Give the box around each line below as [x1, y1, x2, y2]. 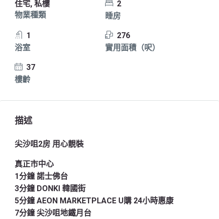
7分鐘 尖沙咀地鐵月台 [15, 208, 91, 218]
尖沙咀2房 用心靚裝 [15, 139, 84, 149]
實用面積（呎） [105, 43, 160, 52]
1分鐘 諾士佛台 [15, 172, 68, 181]
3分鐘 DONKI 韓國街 [15, 184, 86, 193]
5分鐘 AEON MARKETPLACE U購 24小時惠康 [15, 196, 174, 205]
